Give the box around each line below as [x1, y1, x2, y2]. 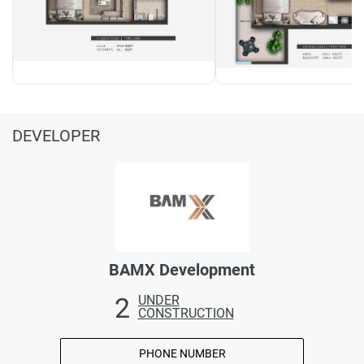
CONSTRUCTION [137, 305, 234, 321]
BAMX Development [109, 259, 255, 279]
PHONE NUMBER [138, 346, 226, 360]
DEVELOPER [12, 125, 100, 145]
